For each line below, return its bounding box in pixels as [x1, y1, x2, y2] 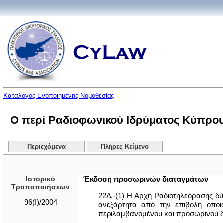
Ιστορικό [26, 175, 56, 183]
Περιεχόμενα [27, 143, 66, 150]
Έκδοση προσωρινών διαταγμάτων [83, 175, 208, 183]
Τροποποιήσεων [11, 183, 70, 191]
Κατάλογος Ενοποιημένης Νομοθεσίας [3, 92, 114, 99]
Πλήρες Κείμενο [101, 143, 149, 150]
